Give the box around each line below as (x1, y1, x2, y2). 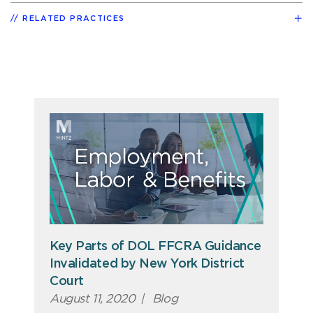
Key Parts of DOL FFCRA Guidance (50, 240, 261, 253)
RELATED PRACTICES (22, 14, 125, 22)
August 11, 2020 (50, 292, 136, 305)
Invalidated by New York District (50, 257, 245, 270)
